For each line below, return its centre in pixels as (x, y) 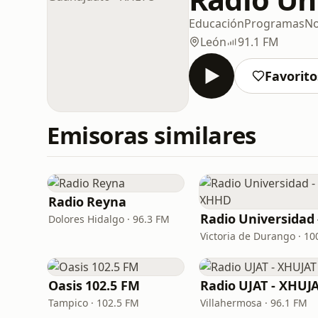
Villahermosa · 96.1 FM (254, 303)
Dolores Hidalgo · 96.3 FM (109, 219)
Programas (274, 23)
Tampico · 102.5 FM (94, 303)
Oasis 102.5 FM (94, 285)
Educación (216, 23)
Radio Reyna (88, 202)
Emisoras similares (152, 135)
